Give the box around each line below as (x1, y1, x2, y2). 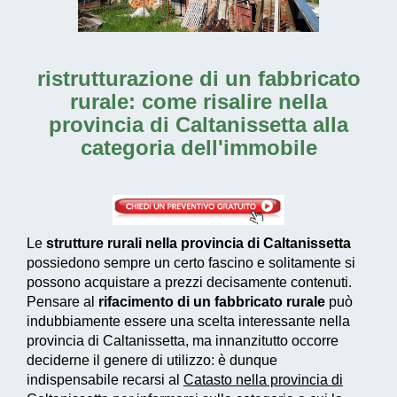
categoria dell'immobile (80, 136, 317, 160)
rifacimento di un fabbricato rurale (98, 294, 325, 310)
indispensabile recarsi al (27, 372, 183, 388)
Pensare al (27, 294, 98, 310)
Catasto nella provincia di (183, 372, 343, 388)
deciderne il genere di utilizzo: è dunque (27, 353, 277, 369)
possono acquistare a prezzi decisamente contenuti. (27, 275, 352, 291)
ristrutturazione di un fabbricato (36, 66, 361, 91)
